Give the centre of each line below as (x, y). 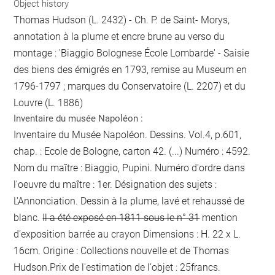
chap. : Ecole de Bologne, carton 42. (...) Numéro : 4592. (132, 151)
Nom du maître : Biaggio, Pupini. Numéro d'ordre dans (130, 168)
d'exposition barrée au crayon (77, 234)
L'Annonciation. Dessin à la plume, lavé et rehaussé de (129, 201)
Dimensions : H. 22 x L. (191, 234)
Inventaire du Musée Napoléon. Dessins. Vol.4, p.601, (128, 134)
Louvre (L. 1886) (48, 103)
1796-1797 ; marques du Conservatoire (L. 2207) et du (130, 86)
